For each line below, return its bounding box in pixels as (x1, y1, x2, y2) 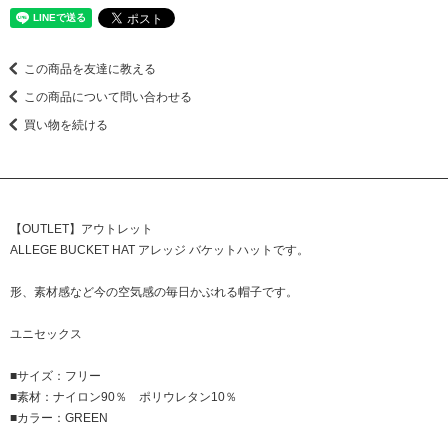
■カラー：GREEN (10, 411, 108, 425)
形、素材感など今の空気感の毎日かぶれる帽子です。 (10, 285, 298, 299)
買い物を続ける (24, 117, 108, 132)
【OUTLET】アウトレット (10, 222, 165, 236)
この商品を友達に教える (24, 61, 156, 76)
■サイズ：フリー (10, 369, 101, 383)
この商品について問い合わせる (24, 89, 192, 104)
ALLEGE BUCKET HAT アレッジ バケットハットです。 (10, 243, 309, 257)
